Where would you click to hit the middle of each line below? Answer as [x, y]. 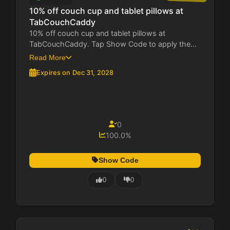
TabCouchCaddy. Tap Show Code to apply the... [113, 44]
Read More [47, 57]
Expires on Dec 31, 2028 [75, 72]
